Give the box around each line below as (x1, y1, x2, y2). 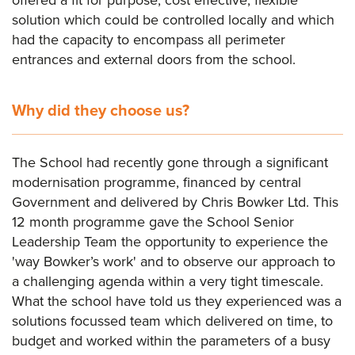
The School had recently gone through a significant (12, 152, 328, 172)
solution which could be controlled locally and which (12, 10, 334, 29)
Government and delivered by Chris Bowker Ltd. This (12, 192, 338, 212)
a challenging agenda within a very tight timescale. (12, 271, 323, 291)
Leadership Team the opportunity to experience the (12, 231, 328, 251)
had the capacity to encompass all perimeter (12, 29, 285, 49)
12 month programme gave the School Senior (12, 212, 294, 231)
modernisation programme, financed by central (12, 172, 301, 192)
